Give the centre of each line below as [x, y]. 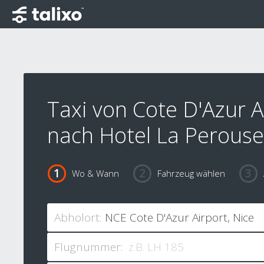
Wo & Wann [95, 174]
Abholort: [78, 218]
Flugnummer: [88, 247]
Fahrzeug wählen [191, 174]
